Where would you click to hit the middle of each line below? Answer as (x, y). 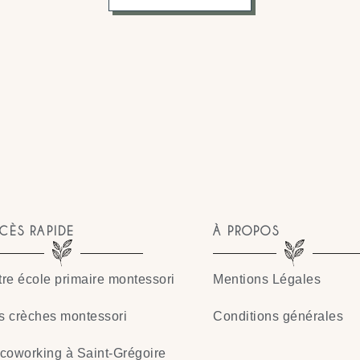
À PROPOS (246, 231)
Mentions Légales (267, 280)
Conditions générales (278, 317)
